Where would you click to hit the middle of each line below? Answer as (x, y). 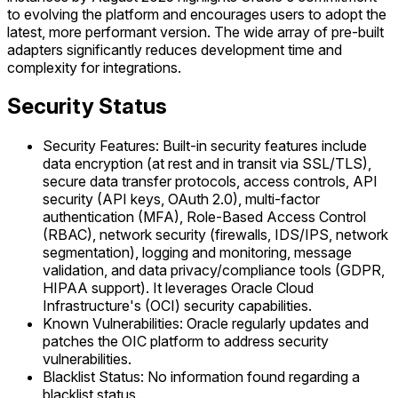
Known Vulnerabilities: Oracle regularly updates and (206, 324)
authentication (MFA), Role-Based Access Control (204, 217)
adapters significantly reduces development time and (175, 49)
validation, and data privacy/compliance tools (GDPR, (214, 271)
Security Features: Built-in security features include (205, 146)
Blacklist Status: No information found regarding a (201, 377)
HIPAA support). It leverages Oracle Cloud (178, 288)
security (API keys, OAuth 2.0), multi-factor (181, 199)
